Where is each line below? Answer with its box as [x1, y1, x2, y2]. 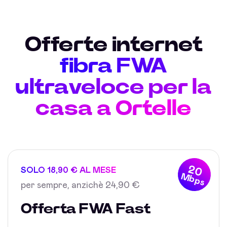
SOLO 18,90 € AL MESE [21, 166, 116, 174]
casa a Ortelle [35, 98, 192, 119]
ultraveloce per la [15, 77, 212, 98]
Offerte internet [24, 34, 203, 55]
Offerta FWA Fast [21, 202, 150, 216]
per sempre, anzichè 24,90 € [21, 181, 140, 190]
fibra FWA [60, 55, 167, 77]
